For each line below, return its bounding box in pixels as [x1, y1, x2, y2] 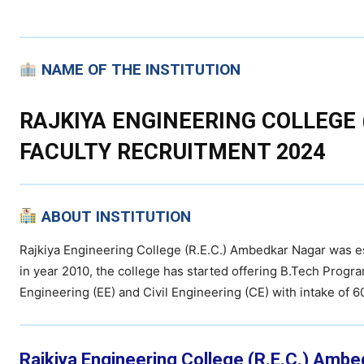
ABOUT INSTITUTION [41, 207, 191, 227]
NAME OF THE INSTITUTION [41, 60, 240, 80]
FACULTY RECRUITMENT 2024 [19, 139, 325, 166]
